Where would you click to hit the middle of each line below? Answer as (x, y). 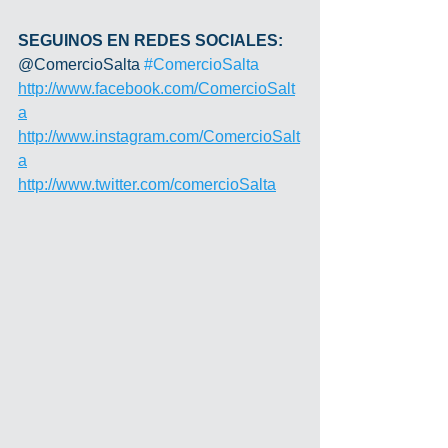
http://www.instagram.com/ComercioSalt (159, 136)
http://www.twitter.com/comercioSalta (147, 184)
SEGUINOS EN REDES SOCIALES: (150, 40)
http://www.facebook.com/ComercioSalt (156, 88)
